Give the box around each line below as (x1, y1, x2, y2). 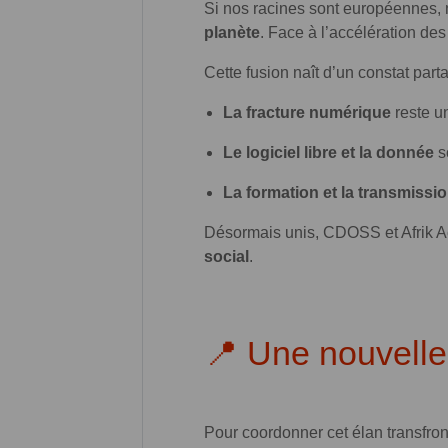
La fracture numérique (223, 103, 392, 121)
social (204, 247, 249, 265)
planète (204, 23, 260, 41)
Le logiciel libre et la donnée (223, 143, 435, 161)
